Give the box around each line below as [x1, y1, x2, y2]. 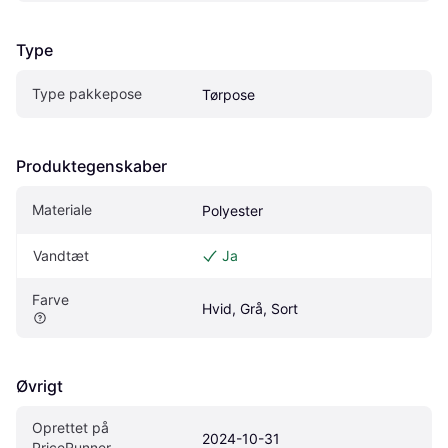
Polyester [202, 201, 263, 219]
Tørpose [202, 85, 255, 103]
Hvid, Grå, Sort [202, 299, 298, 317]
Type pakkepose [32, 84, 142, 102]
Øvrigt [16, 375, 63, 396]
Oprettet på [32, 418, 109, 436]
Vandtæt [33, 246, 89, 264]
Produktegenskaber [16, 155, 167, 176]
